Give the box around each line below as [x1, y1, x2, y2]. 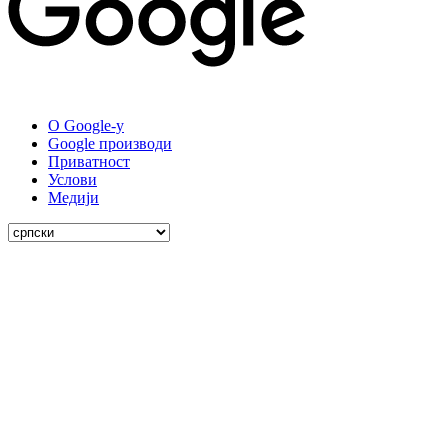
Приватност [48, 152, 130, 170]
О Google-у [48, 116, 124, 134]
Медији [48, 188, 99, 206]
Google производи [48, 134, 172, 152]
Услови [48, 170, 97, 188]
